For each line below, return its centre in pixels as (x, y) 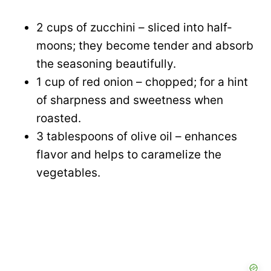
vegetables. (68, 172)
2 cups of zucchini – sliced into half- (134, 27)
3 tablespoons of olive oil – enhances (137, 136)
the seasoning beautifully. (106, 64)
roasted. (59, 118)
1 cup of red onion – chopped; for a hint (142, 82)
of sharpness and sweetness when (130, 100)
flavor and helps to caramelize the (129, 154)
